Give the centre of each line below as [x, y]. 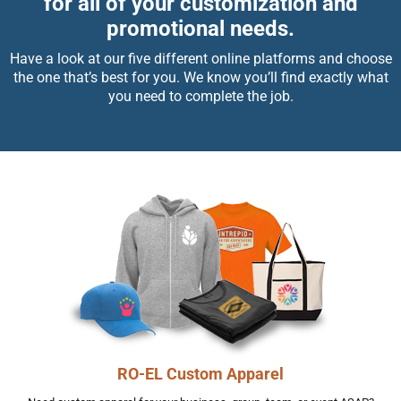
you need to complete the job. [200, 96]
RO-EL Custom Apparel [200, 374]
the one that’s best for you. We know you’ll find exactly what [200, 77]
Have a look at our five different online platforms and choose [200, 59]
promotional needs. [200, 29]
